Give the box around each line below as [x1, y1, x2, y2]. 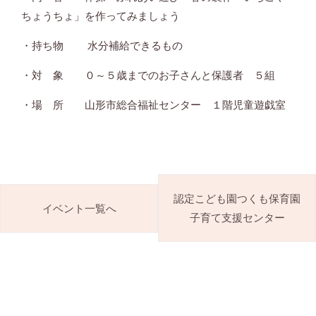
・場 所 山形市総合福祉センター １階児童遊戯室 [21, 99, 286, 111]
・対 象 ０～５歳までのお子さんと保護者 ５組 [21, 69, 275, 82]
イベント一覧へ [42, 202, 116, 214]
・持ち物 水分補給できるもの [21, 39, 193, 52]
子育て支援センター [189, 212, 285, 224]
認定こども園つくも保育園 [174, 193, 300, 205]
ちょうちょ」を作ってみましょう [21, 10, 190, 23]
